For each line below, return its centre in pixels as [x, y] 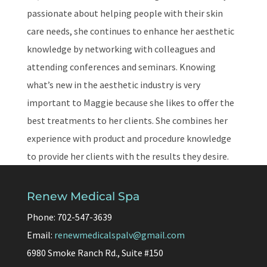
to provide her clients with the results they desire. [128, 156]
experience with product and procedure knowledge [129, 138]
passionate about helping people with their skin [125, 13]
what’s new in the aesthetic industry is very [113, 85]
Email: [40, 235]
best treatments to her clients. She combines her [127, 120]
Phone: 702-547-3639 [69, 217]
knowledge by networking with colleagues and [121, 49]
